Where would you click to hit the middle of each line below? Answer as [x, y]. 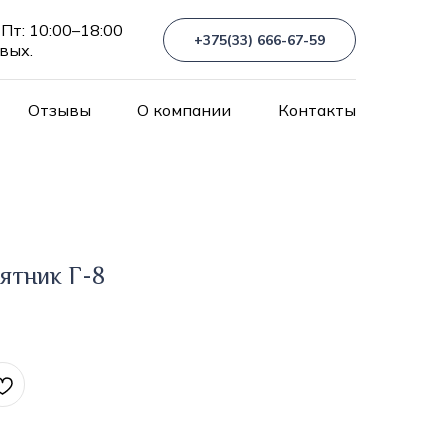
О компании [184, 110]
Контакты [316, 110]
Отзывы [59, 110]
